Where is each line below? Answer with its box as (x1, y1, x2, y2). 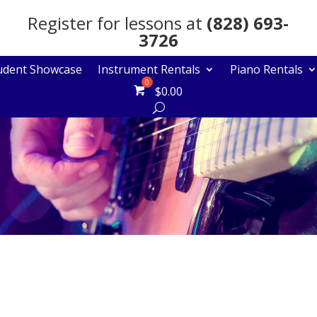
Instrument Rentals (98, 62, 200, 77)
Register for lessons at (28, 11, 207, 35)
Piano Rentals (230, 62, 303, 77)
